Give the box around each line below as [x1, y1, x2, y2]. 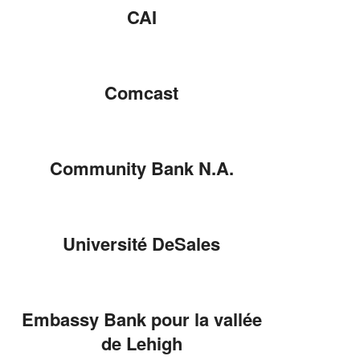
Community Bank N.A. [49, 154, 234, 181]
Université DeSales [63, 230, 220, 256]
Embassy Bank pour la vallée [21, 305, 262, 332]
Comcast [104, 79, 178, 105]
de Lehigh [100, 329, 182, 356]
